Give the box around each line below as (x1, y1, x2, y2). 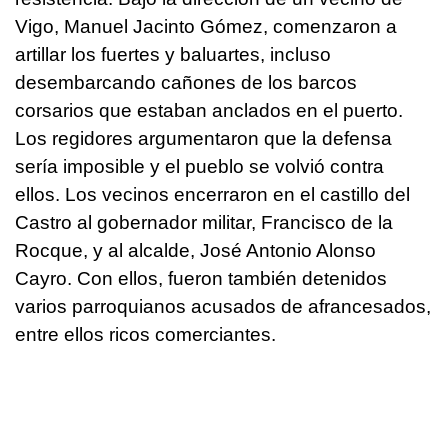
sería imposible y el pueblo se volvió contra (15, 155, 384, 177)
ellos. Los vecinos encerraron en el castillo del (15, 183, 410, 205)
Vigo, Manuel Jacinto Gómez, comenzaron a (15, 15, 397, 37)
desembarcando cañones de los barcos (15, 71, 357, 93)
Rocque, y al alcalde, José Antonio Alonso (15, 239, 376, 261)
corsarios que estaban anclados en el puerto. (15, 99, 403, 121)
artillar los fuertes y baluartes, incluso (15, 43, 331, 65)
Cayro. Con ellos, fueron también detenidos (15, 267, 387, 289)
